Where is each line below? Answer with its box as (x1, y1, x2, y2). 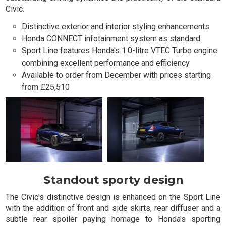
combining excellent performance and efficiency (22, 58, 190, 68)
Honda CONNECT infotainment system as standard (22, 34, 201, 44)
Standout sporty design (43, 173, 183, 186)
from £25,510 (22, 82, 70, 92)
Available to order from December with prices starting (22, 70, 211, 80)
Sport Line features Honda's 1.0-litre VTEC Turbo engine (22, 46, 218, 56)
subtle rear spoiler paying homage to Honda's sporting (6, 214, 220, 224)
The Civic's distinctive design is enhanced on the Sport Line (6, 192, 220, 202)
